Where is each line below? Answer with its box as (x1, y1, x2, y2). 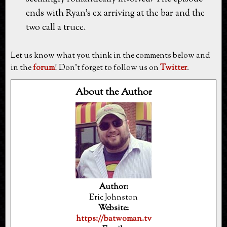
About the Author (75, 85, 152, 99)
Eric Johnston (89, 192, 138, 204)
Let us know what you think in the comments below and (11, 50, 210, 62)
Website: (98, 202, 129, 214)
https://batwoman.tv (75, 213, 152, 225)
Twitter (160, 62, 187, 74)
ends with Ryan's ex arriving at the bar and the (26, 7, 205, 20)
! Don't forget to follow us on (55, 62, 160, 74)
